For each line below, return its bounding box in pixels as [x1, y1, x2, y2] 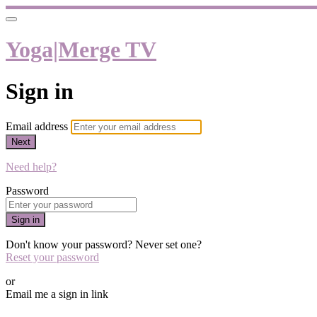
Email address [6, 120, 71, 133]
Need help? [6, 161, 57, 173]
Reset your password [6, 251, 99, 264]
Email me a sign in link [6, 288, 108, 301]
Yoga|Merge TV [6, 37, 156, 63]
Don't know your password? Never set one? [6, 238, 202, 251]
